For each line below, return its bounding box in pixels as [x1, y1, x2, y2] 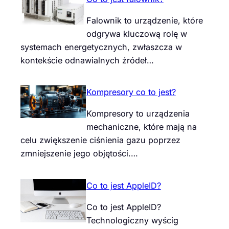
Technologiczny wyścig [86, 215, 178, 225]
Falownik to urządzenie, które [86, 15, 203, 26]
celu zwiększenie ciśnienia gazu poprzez [20, 135, 180, 146]
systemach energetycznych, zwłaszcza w [20, 41, 182, 52]
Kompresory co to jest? [86, 87, 176, 98]
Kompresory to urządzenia [86, 108, 190, 119]
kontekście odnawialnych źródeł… [20, 55, 154, 65]
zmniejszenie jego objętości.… [20, 148, 138, 159]
